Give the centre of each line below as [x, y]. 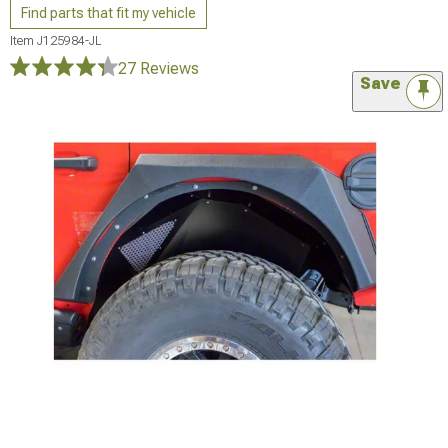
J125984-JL [69, 41]
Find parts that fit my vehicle [108, 13]
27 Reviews [158, 68]
